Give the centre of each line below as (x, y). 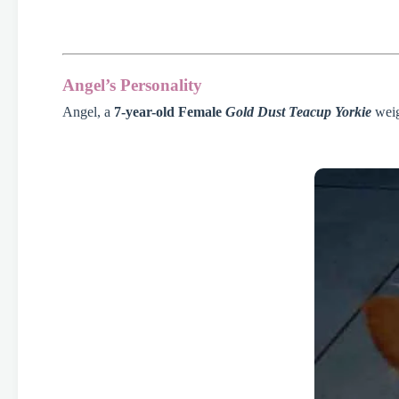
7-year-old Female (170, 112)
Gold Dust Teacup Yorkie (298, 112)
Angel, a (88, 112)
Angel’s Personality (132, 85)
